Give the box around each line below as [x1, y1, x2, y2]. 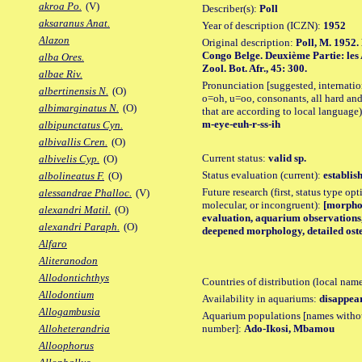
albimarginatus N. [39, 102, 119, 115]
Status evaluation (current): [202, 168, 323, 181]
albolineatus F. [39, 170, 104, 183]
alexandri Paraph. [39, 221, 120, 234]
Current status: [202, 151, 268, 164]
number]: [202, 322, 244, 335]
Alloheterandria [39, 322, 110, 335]
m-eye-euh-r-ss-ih [202, 117, 280, 130]
